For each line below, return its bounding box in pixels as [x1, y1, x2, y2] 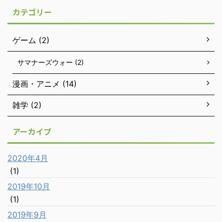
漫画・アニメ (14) [12, 79, 77, 89]
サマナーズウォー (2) [17, 58, 84, 66]
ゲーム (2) [12, 35, 50, 45]
